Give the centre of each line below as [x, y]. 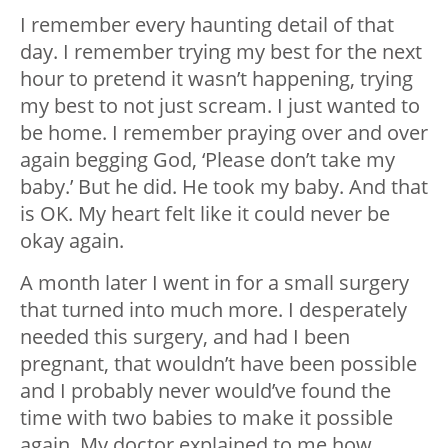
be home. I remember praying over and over [224, 133]
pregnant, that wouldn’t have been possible [218, 364]
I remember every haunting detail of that [207, 25]
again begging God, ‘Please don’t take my [207, 160]
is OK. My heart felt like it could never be [205, 214]
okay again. [72, 241]
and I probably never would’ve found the [205, 391]
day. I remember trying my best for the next [221, 52]
